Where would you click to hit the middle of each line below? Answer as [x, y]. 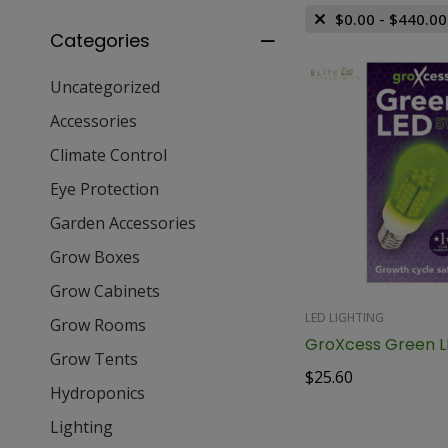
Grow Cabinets [105, 291]
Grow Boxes [95, 257]
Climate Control [108, 155]
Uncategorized [105, 87]
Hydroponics [97, 393]
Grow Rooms [98, 325]
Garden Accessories [123, 223]
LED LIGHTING [344, 317]
